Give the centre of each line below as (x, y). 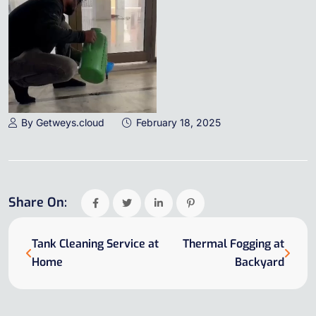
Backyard (260, 262)
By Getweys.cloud (63, 123)
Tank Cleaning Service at (95, 244)
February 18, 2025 (178, 123)
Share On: (38, 203)
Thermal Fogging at (233, 244)
